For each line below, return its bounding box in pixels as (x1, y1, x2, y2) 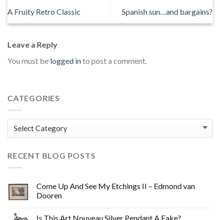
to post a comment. (81, 56, 147, 66)
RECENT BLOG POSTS (7, 151, 96, 161)
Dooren (36, 190, 62, 200)
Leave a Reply (7, 40, 59, 50)
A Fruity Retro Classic (7, 6, 81, 16)
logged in (50, 56, 81, 66)
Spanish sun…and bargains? (122, 6, 213, 16)
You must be (7, 56, 50, 66)
